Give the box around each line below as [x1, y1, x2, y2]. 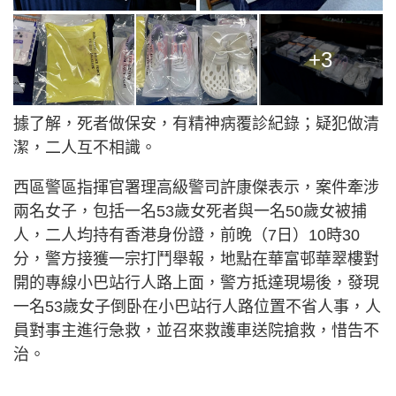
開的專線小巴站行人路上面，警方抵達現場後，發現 [13, 274, 379, 293]
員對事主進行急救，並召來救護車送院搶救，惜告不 [13, 322, 379, 340]
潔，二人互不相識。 [13, 139, 156, 157]
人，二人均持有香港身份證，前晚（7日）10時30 [13, 226, 360, 245]
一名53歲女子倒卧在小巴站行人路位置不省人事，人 [13, 298, 381, 316]
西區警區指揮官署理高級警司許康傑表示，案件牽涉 [13, 179, 379, 197]
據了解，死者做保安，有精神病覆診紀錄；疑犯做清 [13, 115, 379, 133]
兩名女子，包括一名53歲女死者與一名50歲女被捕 [13, 202, 367, 221]
